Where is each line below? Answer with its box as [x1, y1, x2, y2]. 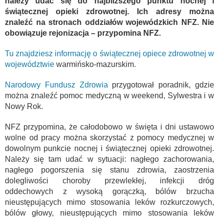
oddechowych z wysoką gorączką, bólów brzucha [5, 187, 214, 196]
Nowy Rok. [5, 102, 43, 110]
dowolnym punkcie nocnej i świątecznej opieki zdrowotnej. [5, 144, 214, 153]
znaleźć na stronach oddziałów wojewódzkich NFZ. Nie [5, 18, 214, 26]
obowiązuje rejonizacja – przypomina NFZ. [5, 28, 161, 37]
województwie [5, 60, 54, 68]
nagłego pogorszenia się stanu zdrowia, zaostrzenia [5, 165, 214, 174]
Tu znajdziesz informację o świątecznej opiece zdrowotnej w [5, 49, 214, 58]
